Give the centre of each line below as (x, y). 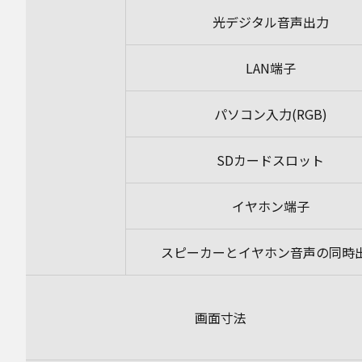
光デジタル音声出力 (270, 22)
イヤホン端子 (270, 206)
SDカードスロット (270, 160)
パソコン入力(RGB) (270, 114)
